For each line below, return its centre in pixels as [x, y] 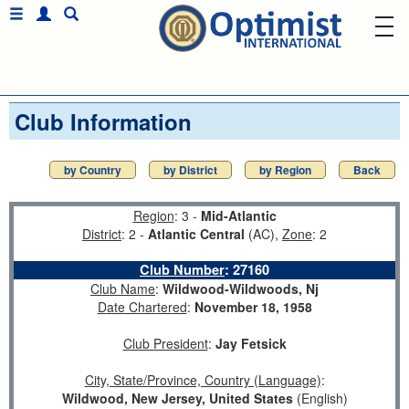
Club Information [103, 121]
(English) [320, 398]
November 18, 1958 [253, 307]
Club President [165, 343]
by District [190, 170]
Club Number [182, 270]
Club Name [123, 288]
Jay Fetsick [251, 343]
